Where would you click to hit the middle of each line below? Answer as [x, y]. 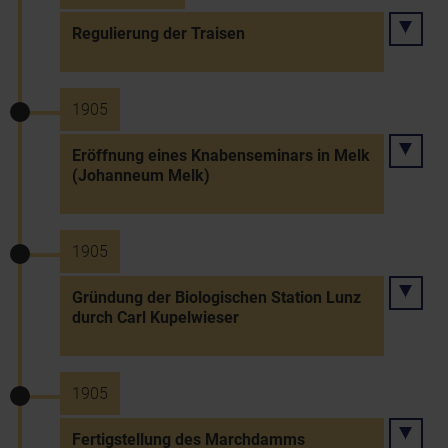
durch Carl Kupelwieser [155, 317]
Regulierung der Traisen [158, 33]
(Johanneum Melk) [141, 175]
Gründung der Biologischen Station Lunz [216, 297]
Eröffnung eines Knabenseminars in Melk [221, 155]
